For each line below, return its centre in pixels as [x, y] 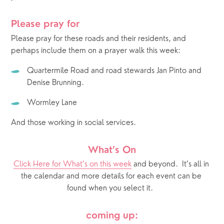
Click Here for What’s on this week [72, 165]
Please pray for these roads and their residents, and [99, 39]
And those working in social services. [74, 123]
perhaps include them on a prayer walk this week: [97, 51]
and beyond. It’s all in [170, 165]
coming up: [112, 216]
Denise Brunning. [56, 83]
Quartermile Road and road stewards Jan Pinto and [114, 71]
